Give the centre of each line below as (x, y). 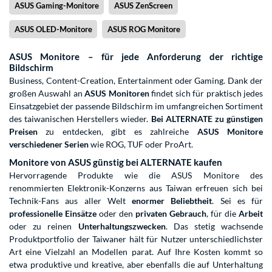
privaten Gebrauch (171, 213)
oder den (116, 213)
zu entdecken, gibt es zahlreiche (114, 131)
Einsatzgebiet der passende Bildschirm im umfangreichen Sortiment (136, 106)
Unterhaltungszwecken (122, 226)
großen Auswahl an (47, 93)
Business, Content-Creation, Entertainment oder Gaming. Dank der (136, 80)
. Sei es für (237, 200)
